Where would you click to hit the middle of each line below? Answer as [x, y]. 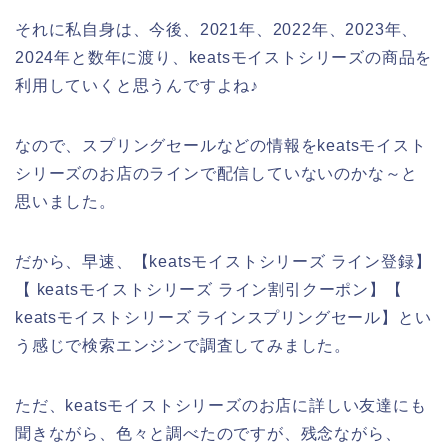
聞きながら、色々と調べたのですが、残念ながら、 [208, 433]
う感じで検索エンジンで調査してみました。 [183, 345]
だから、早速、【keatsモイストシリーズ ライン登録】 [223, 261]
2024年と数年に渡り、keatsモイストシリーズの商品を [224, 57]
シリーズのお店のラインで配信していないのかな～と [217, 173]
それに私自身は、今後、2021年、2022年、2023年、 [217, 29]
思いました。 [65, 201]
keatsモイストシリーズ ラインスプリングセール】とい [223, 317]
